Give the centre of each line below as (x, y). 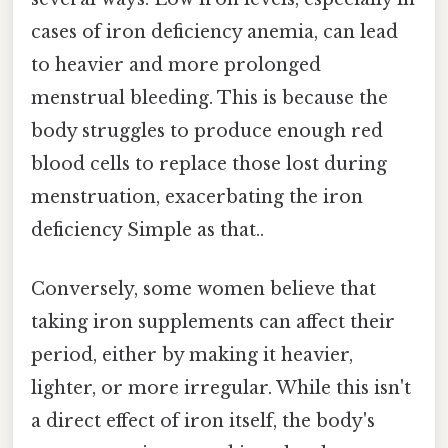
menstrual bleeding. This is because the (209, 97)
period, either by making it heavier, (192, 355)
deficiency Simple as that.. (147, 229)
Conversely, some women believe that (203, 289)
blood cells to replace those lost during (209, 163)
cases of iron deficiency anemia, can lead (214, 31)
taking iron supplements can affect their (213, 322)
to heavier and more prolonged (176, 64)
